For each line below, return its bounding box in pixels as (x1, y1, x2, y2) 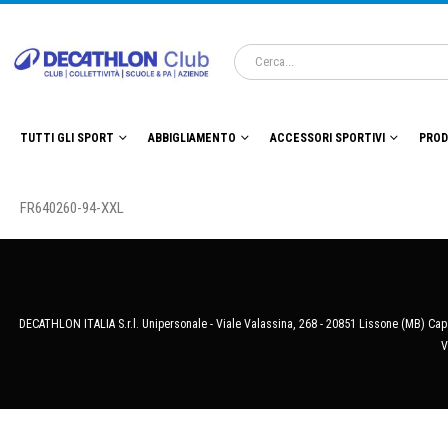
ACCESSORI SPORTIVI (270, 131, 385, 146)
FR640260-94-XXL (20, 199, 124, 218)
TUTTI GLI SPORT (20, 131, 114, 146)
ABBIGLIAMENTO (148, 131, 236, 146)
